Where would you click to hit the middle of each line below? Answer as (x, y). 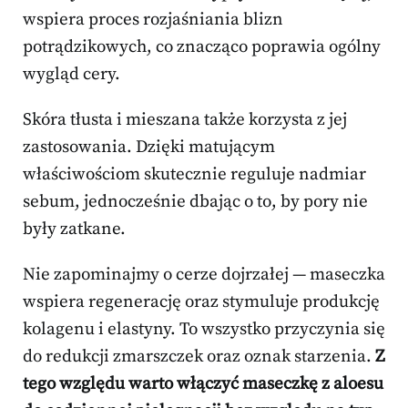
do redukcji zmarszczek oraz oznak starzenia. (199, 357)
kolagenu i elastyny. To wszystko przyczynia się (204, 330)
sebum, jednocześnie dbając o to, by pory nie (195, 202)
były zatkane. (74, 229)
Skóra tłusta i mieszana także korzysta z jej (185, 120)
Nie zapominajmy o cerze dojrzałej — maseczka (204, 275)
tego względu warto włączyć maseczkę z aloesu (203, 384)
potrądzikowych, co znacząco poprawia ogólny (202, 47)
